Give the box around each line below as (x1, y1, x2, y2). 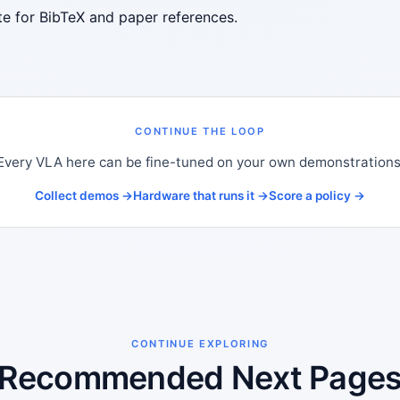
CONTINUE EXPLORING (130, 337, 270, 350)
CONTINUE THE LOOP (135, 125, 265, 137)
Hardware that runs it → (133, 187, 269, 203)
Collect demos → (35, 187, 133, 203)
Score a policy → (269, 187, 365, 203)
